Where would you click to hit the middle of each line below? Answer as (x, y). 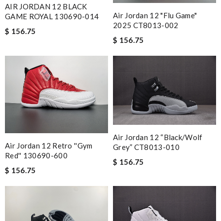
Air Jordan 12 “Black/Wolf (158, 137)
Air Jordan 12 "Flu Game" (155, 15)
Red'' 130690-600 (36, 155)
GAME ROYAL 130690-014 (52, 17)
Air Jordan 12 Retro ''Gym (49, 145)
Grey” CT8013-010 (146, 147)
